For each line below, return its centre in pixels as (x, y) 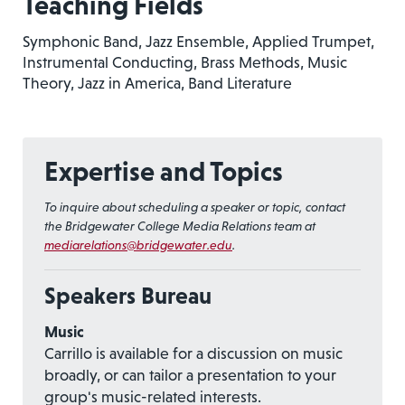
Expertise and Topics (164, 170)
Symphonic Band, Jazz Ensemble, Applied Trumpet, (198, 41)
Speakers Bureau (128, 295)
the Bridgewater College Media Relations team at (180, 226)
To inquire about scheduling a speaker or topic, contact (195, 207)
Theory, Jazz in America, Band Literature (157, 83)
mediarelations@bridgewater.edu (138, 245)
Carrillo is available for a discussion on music (193, 353)
